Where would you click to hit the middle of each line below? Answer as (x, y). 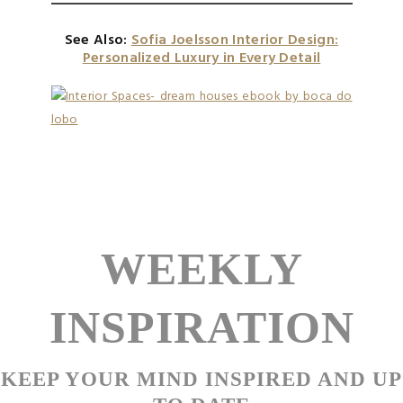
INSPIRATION (201, 327)
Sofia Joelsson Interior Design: (235, 40)
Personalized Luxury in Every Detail (201, 58)
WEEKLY (201, 269)
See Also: (98, 40)
